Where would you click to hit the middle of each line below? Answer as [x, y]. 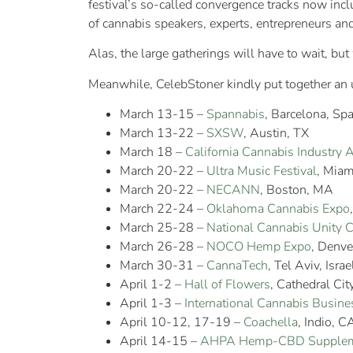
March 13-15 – [163, 115]
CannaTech [237, 266]
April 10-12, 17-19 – [182, 323]
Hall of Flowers [227, 285]
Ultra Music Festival [262, 171]
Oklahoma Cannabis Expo [278, 209]
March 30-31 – [163, 266]
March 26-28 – [163, 247]
